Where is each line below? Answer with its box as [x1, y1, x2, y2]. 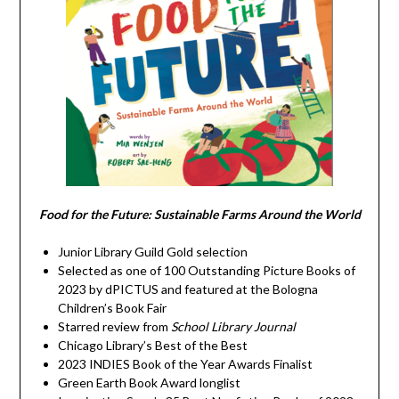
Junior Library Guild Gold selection [57, 243, 248, 259]
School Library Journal [170, 318, 296, 334]
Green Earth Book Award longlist [57, 374, 240, 390]
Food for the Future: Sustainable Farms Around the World [38, 206, 361, 222]
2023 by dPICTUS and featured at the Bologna [57, 281, 318, 297]
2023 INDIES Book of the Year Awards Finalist [57, 355, 313, 371]
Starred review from [57, 318, 171, 334]
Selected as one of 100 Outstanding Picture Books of [57, 262, 355, 278]
